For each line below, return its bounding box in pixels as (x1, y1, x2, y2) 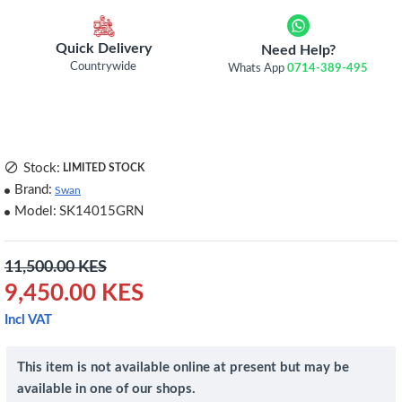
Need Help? (260, 43, 336, 57)
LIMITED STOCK (63, 162, 144, 173)
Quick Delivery (55, 40, 152, 56)
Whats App (228, 63, 288, 74)
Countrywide (70, 60, 137, 73)
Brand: (14, 183, 52, 197)
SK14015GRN (59, 205, 144, 218)
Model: (14, 205, 57, 218)
